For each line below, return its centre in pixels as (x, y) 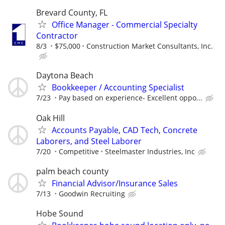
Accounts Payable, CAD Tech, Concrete (125, 130)
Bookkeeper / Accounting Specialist (118, 88)
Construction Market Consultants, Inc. (150, 46)
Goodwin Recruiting (92, 193)
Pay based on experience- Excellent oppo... (131, 98)
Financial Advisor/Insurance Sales (115, 183)
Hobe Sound (60, 213)
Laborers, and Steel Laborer (89, 141)
